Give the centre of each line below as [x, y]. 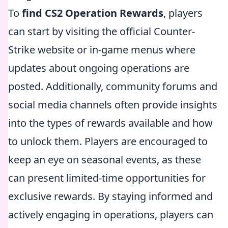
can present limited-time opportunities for [107, 178]
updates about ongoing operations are [99, 68]
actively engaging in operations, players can [111, 215]
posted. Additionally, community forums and [113, 86]
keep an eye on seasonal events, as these [105, 160]
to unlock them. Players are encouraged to [108, 141]
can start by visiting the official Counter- [102, 31]
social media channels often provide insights [113, 105]
